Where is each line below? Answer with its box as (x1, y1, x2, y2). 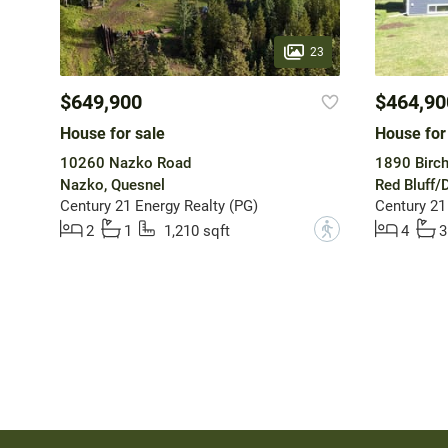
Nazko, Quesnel (59, 176, 165, 195)
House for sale (59, 124, 165, 144)
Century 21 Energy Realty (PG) (59, 197, 258, 216)
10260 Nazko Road (59, 154, 191, 173)
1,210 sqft (163, 222, 230, 241)
